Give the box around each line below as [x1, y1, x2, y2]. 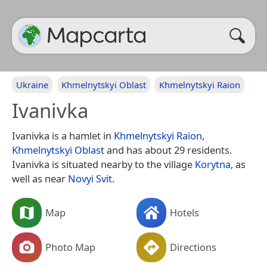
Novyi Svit [68, 172, 112, 185]
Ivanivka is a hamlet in [12, 129, 114, 142]
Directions [170, 240, 216, 254]
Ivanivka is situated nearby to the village [12, 157, 195, 171]
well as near [12, 172, 68, 185]
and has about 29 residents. [104, 143, 232, 157]
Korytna [195, 157, 231, 171]
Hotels [170, 205, 199, 219]
